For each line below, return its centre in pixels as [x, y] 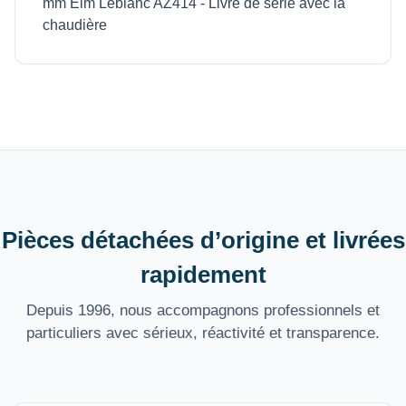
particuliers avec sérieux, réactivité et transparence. [203, 333]
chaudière [75, 25]
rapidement [203, 275]
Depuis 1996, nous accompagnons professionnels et [203, 311]
